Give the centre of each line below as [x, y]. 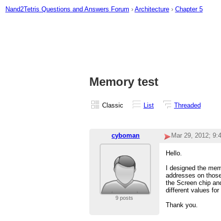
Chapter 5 [189, 9]
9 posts [124, 198]
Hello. [174, 153]
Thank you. [182, 205]
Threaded [187, 105]
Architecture [152, 9]
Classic [112, 105]
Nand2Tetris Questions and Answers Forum [67, 9]
